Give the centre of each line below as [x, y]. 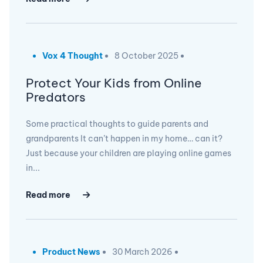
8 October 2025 [146, 55]
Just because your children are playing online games [129, 153]
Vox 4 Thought [73, 55]
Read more [48, 195]
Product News [71, 252]
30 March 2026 [142, 252]
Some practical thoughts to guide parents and [117, 124]
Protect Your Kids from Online [114, 83]
